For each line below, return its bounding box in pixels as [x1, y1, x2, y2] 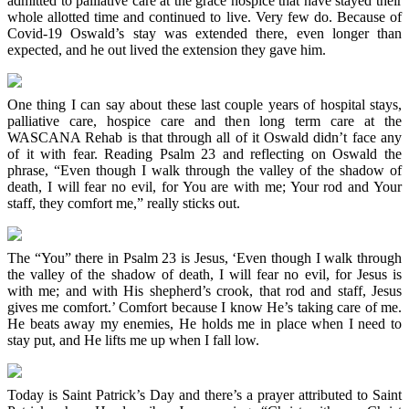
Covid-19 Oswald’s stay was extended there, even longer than [7, 25, 402, 41]
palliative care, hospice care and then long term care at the [7, 112, 402, 129]
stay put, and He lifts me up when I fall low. [7, 331, 259, 348]
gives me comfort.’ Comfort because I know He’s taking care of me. [7, 299, 402, 315]
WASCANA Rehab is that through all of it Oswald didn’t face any [7, 129, 402, 145]
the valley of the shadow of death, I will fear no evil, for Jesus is [7, 266, 402, 282]
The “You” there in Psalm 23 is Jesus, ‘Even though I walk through [7, 249, 402, 266]
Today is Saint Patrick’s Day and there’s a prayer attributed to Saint [7, 386, 402, 403]
